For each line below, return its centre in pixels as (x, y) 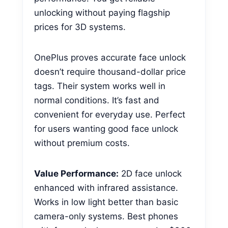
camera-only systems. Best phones (106, 216)
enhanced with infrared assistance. (106, 188)
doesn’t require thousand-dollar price (110, 72)
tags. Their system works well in (100, 86)
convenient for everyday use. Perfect (110, 114)
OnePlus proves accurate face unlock (110, 57)
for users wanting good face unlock (106, 129)
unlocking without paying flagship (102, 12)
